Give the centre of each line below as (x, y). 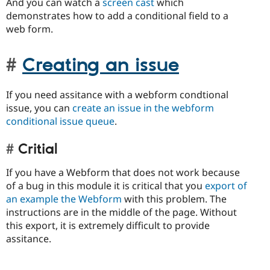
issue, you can (39, 108)
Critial (38, 149)
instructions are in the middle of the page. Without (121, 212)
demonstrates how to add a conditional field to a (117, 16)
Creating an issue (101, 66)
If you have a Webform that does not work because (123, 173)
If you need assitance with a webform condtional (117, 94)
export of (226, 186)
